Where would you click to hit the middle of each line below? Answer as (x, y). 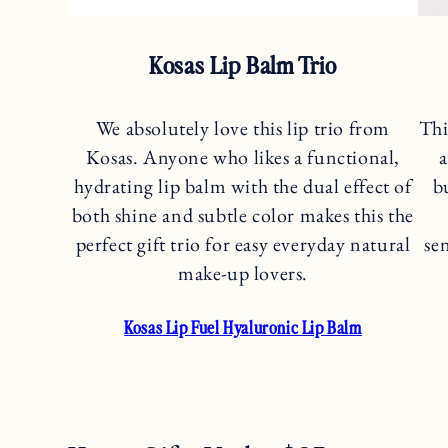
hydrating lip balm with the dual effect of (243, 185)
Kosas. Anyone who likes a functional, (243, 156)
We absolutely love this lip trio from (243, 127)
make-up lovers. (243, 272)
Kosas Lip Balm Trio (243, 64)
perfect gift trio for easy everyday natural (243, 243)
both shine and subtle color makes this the (243, 214)
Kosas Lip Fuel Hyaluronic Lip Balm (243, 327)
